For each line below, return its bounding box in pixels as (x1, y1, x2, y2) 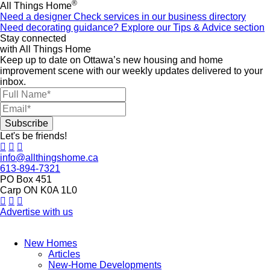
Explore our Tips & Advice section (121, 22, 265, 33)
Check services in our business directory (74, 11, 246, 22)
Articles (48, 248, 80, 259)
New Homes (24, 237, 77, 248)
